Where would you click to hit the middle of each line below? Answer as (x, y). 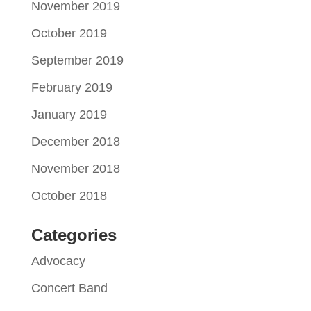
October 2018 (69, 195)
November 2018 (75, 168)
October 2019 (69, 33)
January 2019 (69, 114)
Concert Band (69, 288)
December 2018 (75, 141)
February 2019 (72, 87)
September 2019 (77, 60)
